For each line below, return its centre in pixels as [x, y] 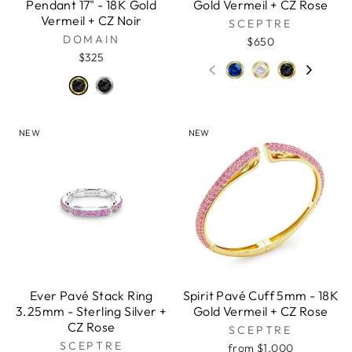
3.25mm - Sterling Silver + [92, 312]
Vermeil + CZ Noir [91, 20]
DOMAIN [91, 39]
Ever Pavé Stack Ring [91, 296]
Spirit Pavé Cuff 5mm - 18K [260, 296]
